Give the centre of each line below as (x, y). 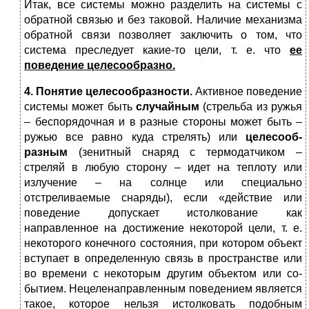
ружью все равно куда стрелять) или (135, 137)
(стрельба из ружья (251, 107)
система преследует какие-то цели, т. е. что (157, 50)
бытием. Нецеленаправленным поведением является (163, 289)
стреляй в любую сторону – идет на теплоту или (163, 168)
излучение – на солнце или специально (163, 183)
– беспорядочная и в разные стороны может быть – (163, 122)
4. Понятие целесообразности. (110, 92)
